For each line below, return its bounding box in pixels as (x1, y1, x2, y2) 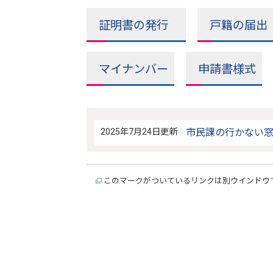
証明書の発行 (99, 18, 180, 32)
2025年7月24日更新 (100, 127, 177, 137)
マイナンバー (99, 62, 168, 76)
